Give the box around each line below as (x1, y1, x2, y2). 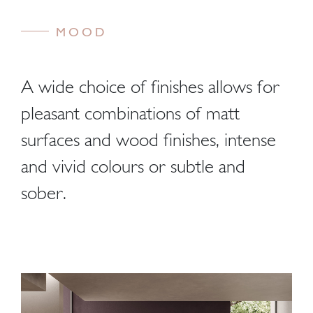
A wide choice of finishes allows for (21, 75, 279, 97)
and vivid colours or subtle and (21, 155, 245, 177)
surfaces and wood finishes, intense (21, 129, 276, 150)
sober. (21, 182, 66, 203)
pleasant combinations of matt (21, 102, 240, 124)
